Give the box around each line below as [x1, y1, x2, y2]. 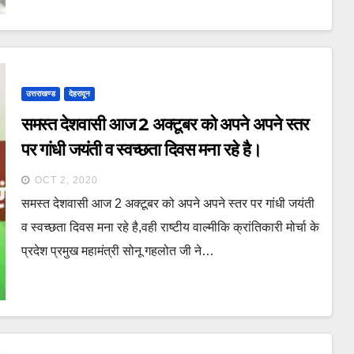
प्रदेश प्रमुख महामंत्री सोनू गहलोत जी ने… [21, 243, 214, 258]
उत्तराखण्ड [25, 88, 55, 98]
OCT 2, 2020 [34, 174, 98, 186]
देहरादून [68, 88, 90, 98]
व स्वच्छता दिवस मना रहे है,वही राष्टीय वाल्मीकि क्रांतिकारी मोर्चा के [21, 220, 319, 234]
